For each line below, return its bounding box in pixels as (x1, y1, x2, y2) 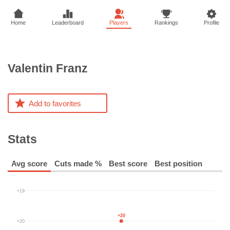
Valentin (8, 62, 53, 75)
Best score (109, 159, 147, 168)
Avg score (11, 159, 47, 168)
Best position (155, 159, 202, 168)
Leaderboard (51, 20, 84, 26)
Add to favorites (29, 99, 81, 108)
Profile (204, 20, 219, 26)
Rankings (154, 20, 178, 26)
